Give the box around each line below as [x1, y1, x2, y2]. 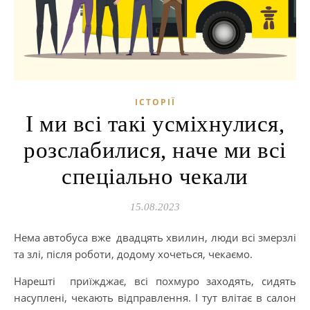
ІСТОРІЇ [134, 95, 176, 108]
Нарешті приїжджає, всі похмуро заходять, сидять [14, 273, 296, 288]
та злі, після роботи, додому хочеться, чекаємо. [14, 246, 253, 261]
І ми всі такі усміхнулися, [26, 111, 284, 136]
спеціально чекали [62, 163, 248, 189]
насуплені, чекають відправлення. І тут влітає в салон [14, 290, 296, 304]
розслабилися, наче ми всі [24, 137, 286, 163]
